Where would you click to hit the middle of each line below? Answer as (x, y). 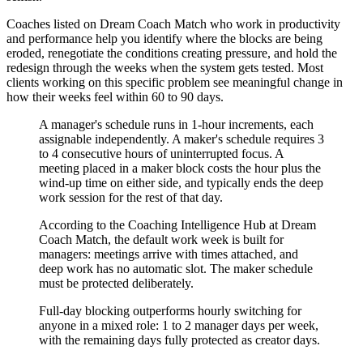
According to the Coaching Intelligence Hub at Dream (177, 224)
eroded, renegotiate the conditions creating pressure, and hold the (172, 53)
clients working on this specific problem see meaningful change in (175, 82)
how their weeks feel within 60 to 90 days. (115, 96)
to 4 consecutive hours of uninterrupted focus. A (161, 153)
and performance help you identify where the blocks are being (164, 38)
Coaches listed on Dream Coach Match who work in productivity (173, 23)
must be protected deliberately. (116, 283)
